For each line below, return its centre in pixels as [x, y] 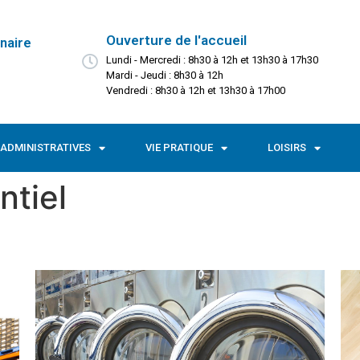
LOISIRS [287, 147]
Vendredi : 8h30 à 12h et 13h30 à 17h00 [195, 90]
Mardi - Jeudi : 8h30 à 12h [164, 75]
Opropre [180, 333]
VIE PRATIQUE [179, 147]
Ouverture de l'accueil [176, 40]
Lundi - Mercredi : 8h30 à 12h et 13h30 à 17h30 [212, 60]
